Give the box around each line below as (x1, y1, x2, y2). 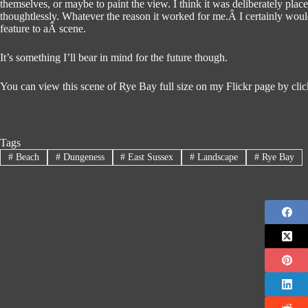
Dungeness (60, 152, 104, 163)
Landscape (195, 152, 239, 163)
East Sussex (125, 152, 174, 163)
